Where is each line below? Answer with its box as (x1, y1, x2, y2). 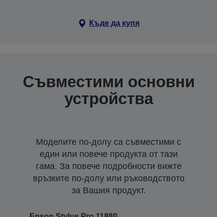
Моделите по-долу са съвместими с (36, 137, 181, 147)
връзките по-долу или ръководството (32, 173, 185, 183)
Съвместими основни (22, 72, 195, 91)
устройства (64, 89, 153, 108)
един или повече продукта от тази (39, 149, 178, 159)
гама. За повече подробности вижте (35, 161, 182, 171)
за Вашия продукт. (71, 185, 146, 195)
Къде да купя (89, 18, 139, 27)
